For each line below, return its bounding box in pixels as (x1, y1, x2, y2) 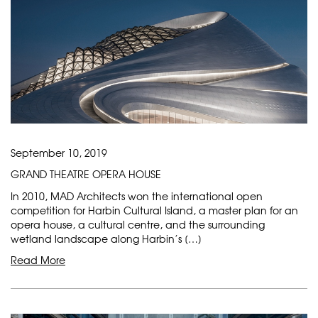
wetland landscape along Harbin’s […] (11, 231, 202, 246)
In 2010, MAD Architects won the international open (11, 188, 263, 203)
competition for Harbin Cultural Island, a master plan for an (11, 202, 298, 217)
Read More (11, 252, 65, 267)
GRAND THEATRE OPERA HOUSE (11, 166, 161, 181)
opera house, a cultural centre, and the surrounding (11, 216, 265, 231)
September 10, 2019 (11, 145, 107, 160)
